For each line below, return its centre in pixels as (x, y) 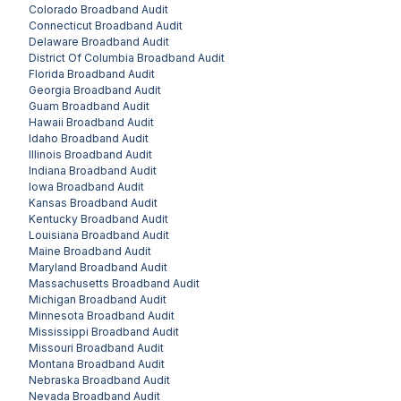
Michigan (52, 299)
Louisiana (54, 235)
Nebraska (54, 380)
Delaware (54, 41)
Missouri (51, 347)
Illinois (45, 154)
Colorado (53, 9)
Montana (51, 363)
